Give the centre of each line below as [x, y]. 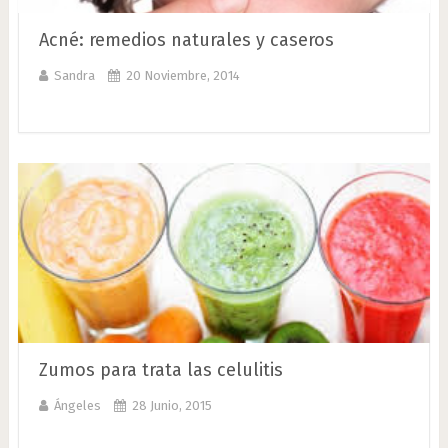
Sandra [74, 75]
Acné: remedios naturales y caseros [186, 40]
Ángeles [77, 405]
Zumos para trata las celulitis [160, 370]
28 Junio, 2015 [171, 405]
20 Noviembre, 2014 [182, 75]
